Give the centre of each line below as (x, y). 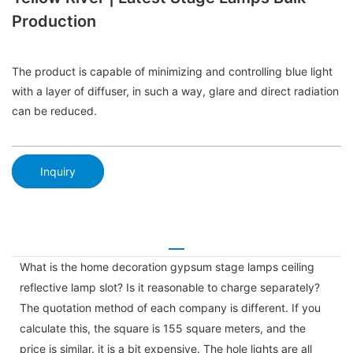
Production (54, 21)
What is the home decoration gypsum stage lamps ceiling (167, 266)
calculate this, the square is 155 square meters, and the (163, 328)
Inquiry (58, 171)
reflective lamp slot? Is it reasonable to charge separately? (170, 287)
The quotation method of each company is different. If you (170, 307)
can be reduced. (54, 111)
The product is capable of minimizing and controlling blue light (172, 72)
